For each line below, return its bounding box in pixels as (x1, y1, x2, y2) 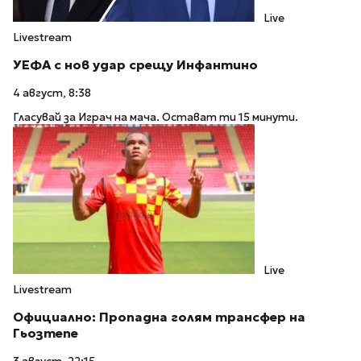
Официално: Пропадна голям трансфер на (13, 309, 305, 326)
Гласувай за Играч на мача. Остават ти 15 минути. (13, 110, 298, 125)
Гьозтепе (13, 326, 78, 342)
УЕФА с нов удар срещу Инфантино (13, 56, 258, 73)
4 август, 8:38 (13, 85, 91, 100)
